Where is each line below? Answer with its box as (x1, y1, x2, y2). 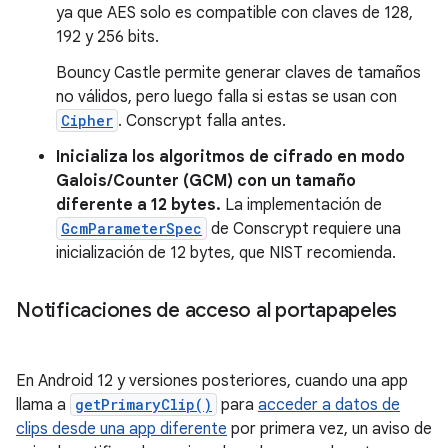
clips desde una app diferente (16, 419, 227, 440)
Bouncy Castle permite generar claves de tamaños (56, 63, 421, 84)
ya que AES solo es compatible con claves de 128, (56, 3, 413, 24)
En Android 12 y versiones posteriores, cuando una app (16, 371, 408, 392)
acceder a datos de (258, 395, 400, 416)
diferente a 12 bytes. (56, 195, 221, 216)
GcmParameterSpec (61, 219, 202, 239)
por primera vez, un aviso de (227, 419, 432, 440)
